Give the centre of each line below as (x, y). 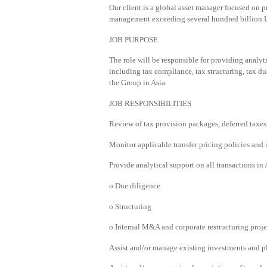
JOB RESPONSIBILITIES (150, 103)
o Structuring (130, 206)
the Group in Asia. (138, 83)
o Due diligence (135, 186)
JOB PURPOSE (133, 39)
